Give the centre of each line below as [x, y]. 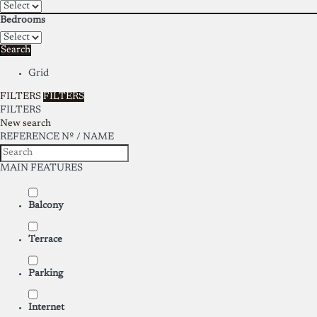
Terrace [45, 240]
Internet [46, 308]
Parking [46, 274]
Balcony [46, 206]
